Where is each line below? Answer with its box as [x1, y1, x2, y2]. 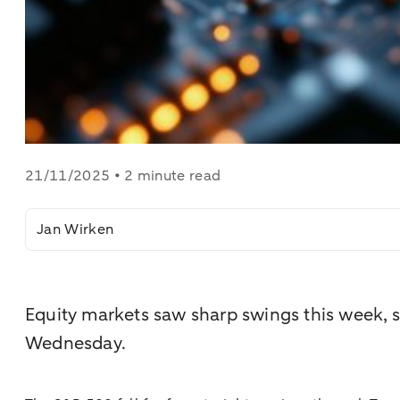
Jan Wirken [37, 219, 114, 239]
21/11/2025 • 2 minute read [25, 165, 221, 186]
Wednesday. [25, 330, 130, 355]
